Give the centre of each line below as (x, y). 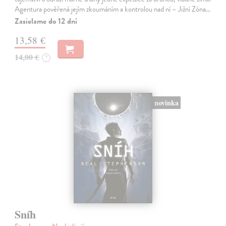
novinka (166, 103)
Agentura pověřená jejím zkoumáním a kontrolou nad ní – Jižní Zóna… (113, 9)
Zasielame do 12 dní (46, 21)
